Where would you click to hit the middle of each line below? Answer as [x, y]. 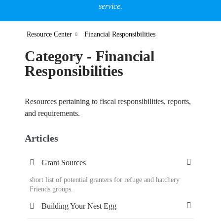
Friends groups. [51, 189]
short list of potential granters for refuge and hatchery [105, 180]
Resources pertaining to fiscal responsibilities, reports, [108, 101]
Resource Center [49, 35]
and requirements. [52, 113]
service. [110, 6]
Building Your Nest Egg [79, 206]
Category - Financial [90, 56]
